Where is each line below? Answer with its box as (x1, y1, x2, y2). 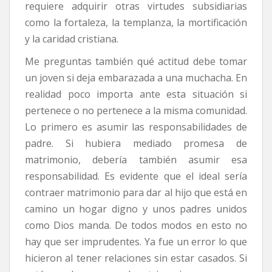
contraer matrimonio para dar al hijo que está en (25, 186, 247, 200)
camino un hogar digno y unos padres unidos (25, 202, 247, 216)
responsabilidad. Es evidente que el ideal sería (25, 169, 247, 183)
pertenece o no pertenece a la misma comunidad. (25, 104, 247, 118)
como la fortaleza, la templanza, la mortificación (25, 16, 247, 30)
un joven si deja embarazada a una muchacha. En (25, 71, 247, 85)
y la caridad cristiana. (25, 32, 118, 46)
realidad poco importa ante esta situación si (25, 87, 247, 101)
